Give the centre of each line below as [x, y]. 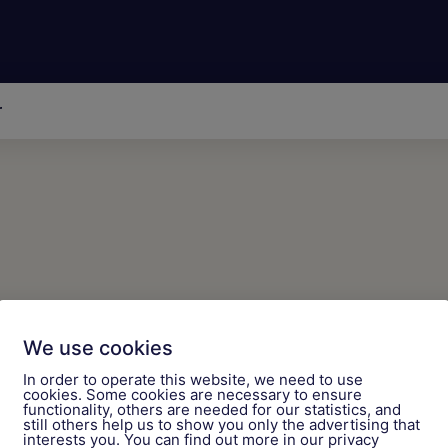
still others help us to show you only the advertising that [221, 424]
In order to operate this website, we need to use [193, 379]
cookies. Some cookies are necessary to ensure [192, 394]
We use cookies [98, 348]
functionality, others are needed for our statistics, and [212, 409]
